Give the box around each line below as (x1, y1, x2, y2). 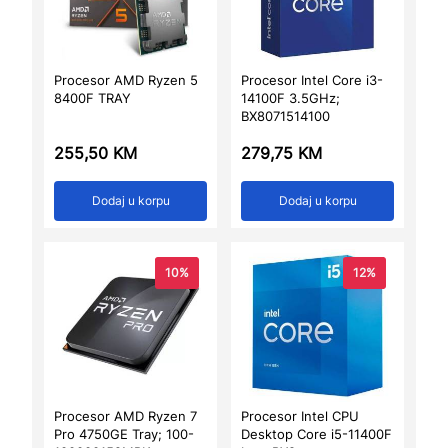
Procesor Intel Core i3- (241, 72, 383, 88)
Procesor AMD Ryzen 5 (54, 72, 198, 88)
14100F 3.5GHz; (241, 90, 340, 106)
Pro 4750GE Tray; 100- (54, 426, 194, 442)
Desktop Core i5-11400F (241, 426, 392, 442)
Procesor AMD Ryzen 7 (54, 408, 197, 424)
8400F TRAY (54, 90, 131, 106)
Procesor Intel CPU (241, 408, 359, 424)
